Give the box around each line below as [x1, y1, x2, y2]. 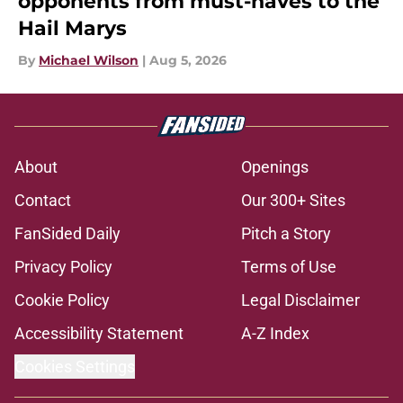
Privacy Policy [14, 257, 112, 277]
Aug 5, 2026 [149, 52, 227, 69]
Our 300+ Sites [241, 191, 345, 210]
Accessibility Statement [14, 324, 184, 344]
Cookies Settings [14, 357, 135, 377]
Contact [14, 191, 71, 210]
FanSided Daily [14, 224, 121, 244]
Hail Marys [18, 16, 127, 41]
